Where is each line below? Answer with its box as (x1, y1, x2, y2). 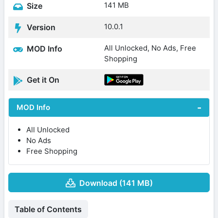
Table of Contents (15, 204, 82, 214)
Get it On (25, 75, 59, 85)
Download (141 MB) (79, 178, 153, 188)
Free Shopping (26, 146, 77, 156)
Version (25, 22, 55, 32)
